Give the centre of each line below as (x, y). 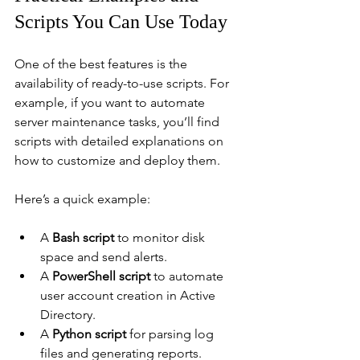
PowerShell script (101, 276)
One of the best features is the (102, 63)
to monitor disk (161, 237)
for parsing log (172, 333)
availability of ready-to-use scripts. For (123, 83)
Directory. (68, 314)
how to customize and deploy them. (117, 160)
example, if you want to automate (111, 102)
